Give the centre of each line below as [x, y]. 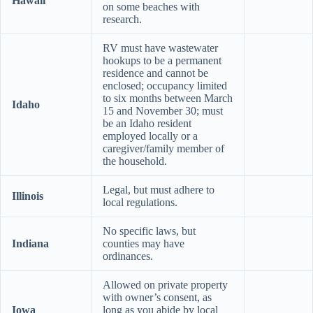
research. [122, 19]
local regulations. [140, 202]
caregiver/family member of [163, 148]
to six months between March [168, 98]
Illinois [28, 196]
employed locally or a [150, 136]
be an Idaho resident [147, 123]
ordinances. [128, 256]
